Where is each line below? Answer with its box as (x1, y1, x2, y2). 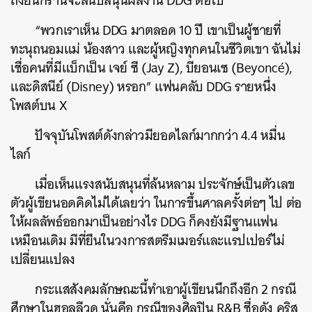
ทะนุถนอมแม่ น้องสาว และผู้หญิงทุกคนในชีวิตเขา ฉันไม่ (10, 38, 301, 61)
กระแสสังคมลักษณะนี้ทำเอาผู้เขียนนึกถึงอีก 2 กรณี (35, 278, 296, 301)
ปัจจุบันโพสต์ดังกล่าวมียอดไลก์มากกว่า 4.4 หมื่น (35, 124, 286, 147)
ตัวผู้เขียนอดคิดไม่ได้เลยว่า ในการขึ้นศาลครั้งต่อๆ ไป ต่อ (10, 192, 302, 214)
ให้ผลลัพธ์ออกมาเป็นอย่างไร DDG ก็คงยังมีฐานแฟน (10, 210, 278, 233)
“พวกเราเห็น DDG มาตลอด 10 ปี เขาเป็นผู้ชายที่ (35, 19, 281, 42)
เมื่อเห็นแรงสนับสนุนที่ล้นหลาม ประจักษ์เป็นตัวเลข (35, 173, 296, 196)
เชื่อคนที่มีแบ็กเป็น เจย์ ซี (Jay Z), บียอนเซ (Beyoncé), (10, 56, 292, 79)
